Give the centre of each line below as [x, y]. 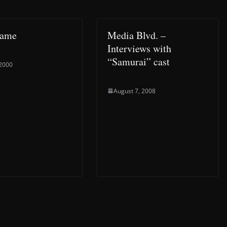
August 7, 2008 [135, 91]
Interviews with [139, 48]
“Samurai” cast [139, 61]
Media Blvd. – [137, 35]
